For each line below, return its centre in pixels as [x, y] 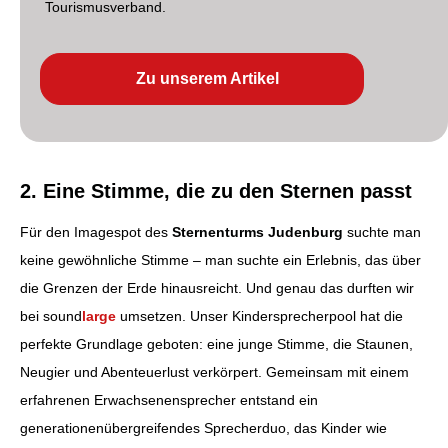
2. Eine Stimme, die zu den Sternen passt [216, 191]
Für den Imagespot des [96, 232]
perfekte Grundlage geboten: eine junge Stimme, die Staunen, [216, 344]
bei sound [51, 316]
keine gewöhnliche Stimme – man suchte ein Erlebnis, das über [220, 260]
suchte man [382, 232]
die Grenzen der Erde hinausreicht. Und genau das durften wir [217, 288]
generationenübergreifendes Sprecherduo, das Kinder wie [203, 428]
